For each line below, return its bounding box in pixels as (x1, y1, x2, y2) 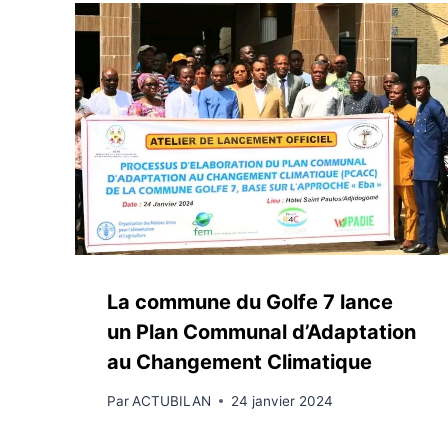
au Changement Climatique (107, 350, 372, 375)
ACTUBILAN (132, 392, 212, 409)
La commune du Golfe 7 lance (107, 290, 393, 315)
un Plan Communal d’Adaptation (107, 320, 416, 345)
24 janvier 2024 (231, 392, 334, 409)
